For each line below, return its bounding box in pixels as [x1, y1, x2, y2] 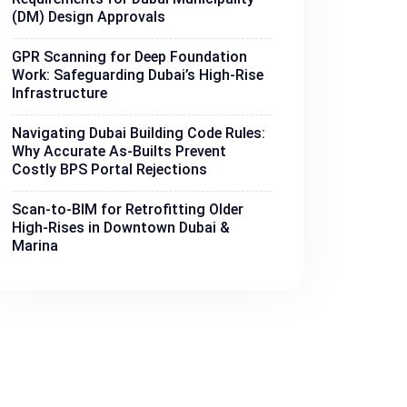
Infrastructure [12, 84, 107, 102]
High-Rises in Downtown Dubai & [12, 219, 230, 236]
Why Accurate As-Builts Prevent [12, 143, 226, 160]
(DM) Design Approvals [12, 8, 165, 25]
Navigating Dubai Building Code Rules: [12, 124, 265, 142]
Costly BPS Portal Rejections [12, 161, 207, 178]
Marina [12, 237, 58, 254]
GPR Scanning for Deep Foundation [12, 48, 247, 65]
